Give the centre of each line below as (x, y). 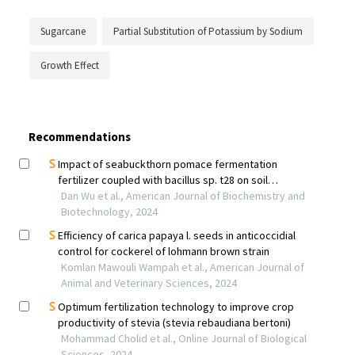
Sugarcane (63, 31)
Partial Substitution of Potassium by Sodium (208, 31)
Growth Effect (70, 65)
